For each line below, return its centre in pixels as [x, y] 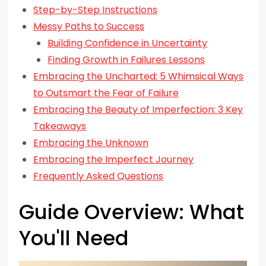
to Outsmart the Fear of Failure [106, 93]
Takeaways [60, 126]
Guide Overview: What [132, 212]
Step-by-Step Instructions [95, 10]
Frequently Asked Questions [98, 176]
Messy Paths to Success [89, 26]
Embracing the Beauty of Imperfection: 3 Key [138, 110]
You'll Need [74, 238]
